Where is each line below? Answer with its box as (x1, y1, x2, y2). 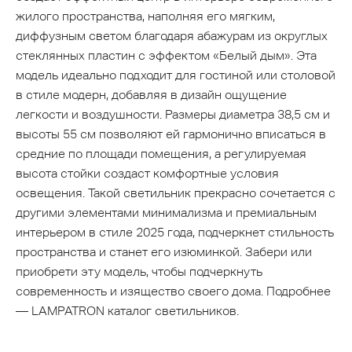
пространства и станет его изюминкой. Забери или (16, 244, 312, 260)
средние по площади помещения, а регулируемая (16, 146, 306, 162)
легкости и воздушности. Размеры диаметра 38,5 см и (16, 107, 330, 123)
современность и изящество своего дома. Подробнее (16, 284, 331, 299)
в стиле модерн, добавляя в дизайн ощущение (16, 87, 287, 103)
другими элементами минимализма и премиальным (16, 205, 317, 221)
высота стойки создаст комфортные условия (16, 166, 279, 181)
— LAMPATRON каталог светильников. (16, 303, 239, 319)
